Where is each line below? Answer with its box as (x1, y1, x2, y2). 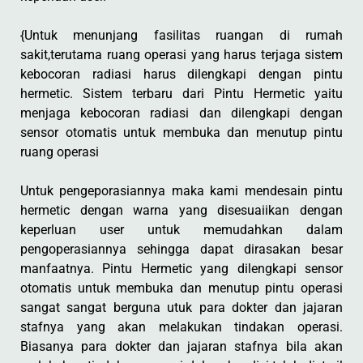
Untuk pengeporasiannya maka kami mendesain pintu (20, 183, 343, 199)
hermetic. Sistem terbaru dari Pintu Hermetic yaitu (20, 86, 343, 101)
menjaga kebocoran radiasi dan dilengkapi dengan (20, 105, 343, 121)
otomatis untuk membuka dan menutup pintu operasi (20, 280, 343, 296)
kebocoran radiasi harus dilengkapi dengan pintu (20, 66, 343, 82)
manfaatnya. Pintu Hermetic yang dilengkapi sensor (20, 261, 343, 276)
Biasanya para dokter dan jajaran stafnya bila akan (20, 339, 343, 354)
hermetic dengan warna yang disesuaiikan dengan (20, 203, 343, 218)
